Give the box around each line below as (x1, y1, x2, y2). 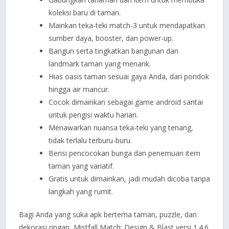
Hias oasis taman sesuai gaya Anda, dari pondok (49, 72, 209, 81)
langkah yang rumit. (49, 187, 113, 196)
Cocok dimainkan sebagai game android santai (49, 97, 203, 107)
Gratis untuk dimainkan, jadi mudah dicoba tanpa (49, 174, 210, 184)
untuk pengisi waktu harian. (49, 110, 138, 120)
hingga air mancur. (49, 84, 109, 94)
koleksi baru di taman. (49, 8, 121, 17)
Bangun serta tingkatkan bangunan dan (49, 46, 178, 56)
